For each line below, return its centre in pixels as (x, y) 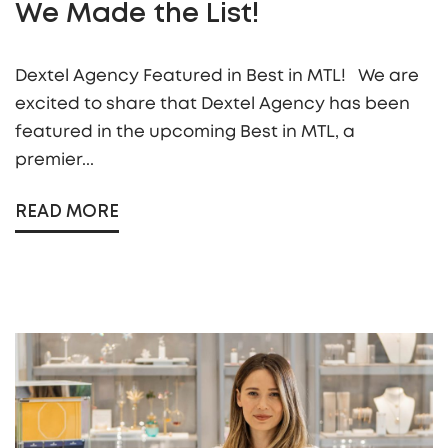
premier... (54, 159)
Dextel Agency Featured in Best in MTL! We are (217, 75)
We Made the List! (137, 14)
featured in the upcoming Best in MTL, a (185, 131)
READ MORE (67, 212)
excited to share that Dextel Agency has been (212, 103)
